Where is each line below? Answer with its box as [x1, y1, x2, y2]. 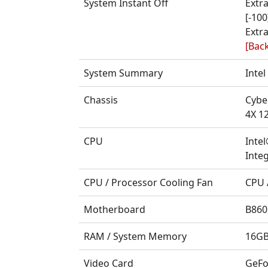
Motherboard [83, 202, 145, 216]
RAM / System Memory [83, 229, 187, 243]
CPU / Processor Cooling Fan [83, 175, 213, 189]
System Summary [83, 66, 163, 80]
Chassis [83, 93, 118, 106]
